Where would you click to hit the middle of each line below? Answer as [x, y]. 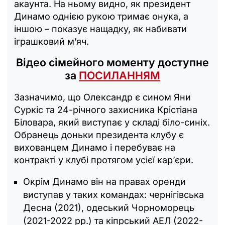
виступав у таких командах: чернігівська [114, 194]
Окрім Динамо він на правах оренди [104, 181]
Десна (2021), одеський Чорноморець [109, 207]
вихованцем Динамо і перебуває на [95, 147]
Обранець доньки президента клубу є [99, 135]
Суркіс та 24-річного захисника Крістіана [106, 109]
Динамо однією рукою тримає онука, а [101, 16]
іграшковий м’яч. [51, 41]
